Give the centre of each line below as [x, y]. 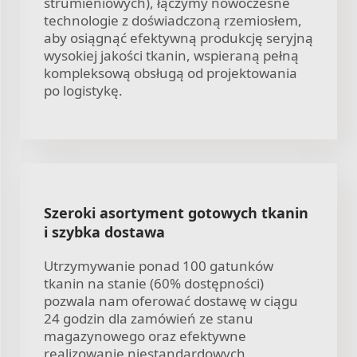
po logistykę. [83, 90]
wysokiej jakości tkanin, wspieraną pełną [171, 55]
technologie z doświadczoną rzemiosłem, [173, 20]
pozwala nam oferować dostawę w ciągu [171, 300]
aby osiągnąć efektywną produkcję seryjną [178, 37]
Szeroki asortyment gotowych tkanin [176, 212]
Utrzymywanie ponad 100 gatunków [159, 265]
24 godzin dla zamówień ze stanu [149, 318]
